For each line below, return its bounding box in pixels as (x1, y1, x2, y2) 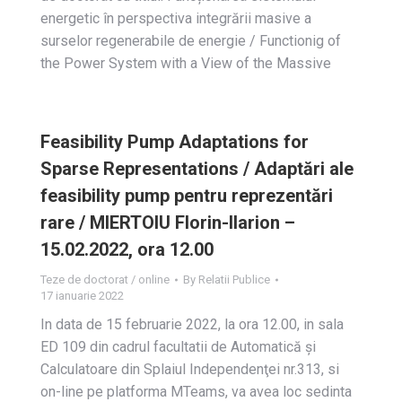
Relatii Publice (198, 273, 270, 286)
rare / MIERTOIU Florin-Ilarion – (40, 212, 295, 233)
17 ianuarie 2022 (40, 289, 124, 302)
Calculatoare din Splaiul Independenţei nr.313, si (40, 361, 339, 378)
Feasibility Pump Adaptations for (40, 131, 309, 153)
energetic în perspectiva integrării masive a (40, 10, 311, 27)
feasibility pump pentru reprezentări (40, 185, 333, 206)
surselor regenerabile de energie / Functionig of (40, 32, 341, 49)
